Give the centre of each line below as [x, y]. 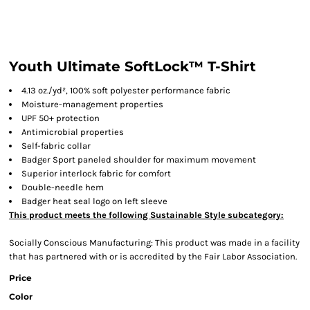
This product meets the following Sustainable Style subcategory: [146, 215]
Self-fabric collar [56, 146]
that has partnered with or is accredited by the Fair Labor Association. [153, 256]
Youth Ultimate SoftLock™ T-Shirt [133, 66]
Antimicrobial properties [73, 132]
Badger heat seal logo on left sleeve [94, 201]
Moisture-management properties [92, 104]
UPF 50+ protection [61, 118]
